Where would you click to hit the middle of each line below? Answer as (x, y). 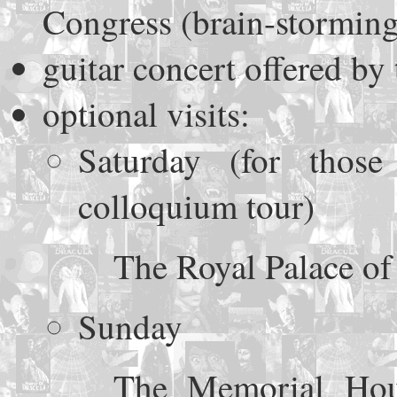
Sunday (130, 327)
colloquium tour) (196, 206)
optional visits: (146, 114)
